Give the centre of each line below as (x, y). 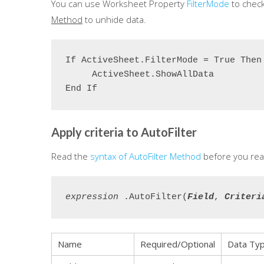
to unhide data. (114, 19)
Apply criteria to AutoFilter (124, 132)
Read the (71, 156)
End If (81, 89)
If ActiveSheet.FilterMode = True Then (164, 60)
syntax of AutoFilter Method (146, 156)
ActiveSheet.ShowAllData (140, 75)
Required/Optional (178, 244)
